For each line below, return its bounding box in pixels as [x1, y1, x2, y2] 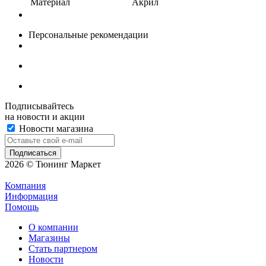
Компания [5, 180, 46, 191]
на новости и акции [5, 111, 85, 122]
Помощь [5, 201, 39, 212]
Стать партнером [28, 243, 97, 254]
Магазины [28, 232, 70, 243]
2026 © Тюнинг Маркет [5, 159, 101, 169]
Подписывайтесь [5, 100, 74, 111]
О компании [28, 221, 78, 232]
